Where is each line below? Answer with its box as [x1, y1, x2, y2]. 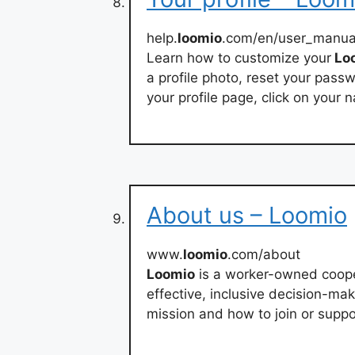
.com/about [227, 246, 300, 263]
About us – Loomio [147, 201, 347, 230]
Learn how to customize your [147, 49, 331, 66]
